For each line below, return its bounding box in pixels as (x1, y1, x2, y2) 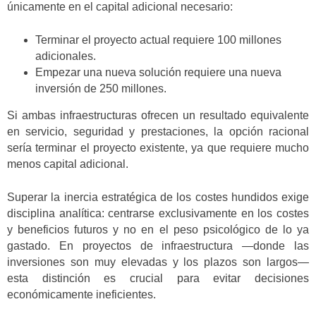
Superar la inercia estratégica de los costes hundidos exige (7, 190, 309, 203)
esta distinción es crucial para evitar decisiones (7, 272, 309, 284)
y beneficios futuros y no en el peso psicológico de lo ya (7, 223, 309, 236)
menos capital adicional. (7, 158, 128, 171)
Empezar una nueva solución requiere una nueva (35, 66, 281, 78)
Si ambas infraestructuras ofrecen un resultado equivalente (7, 109, 309, 122)
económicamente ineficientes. (7, 288, 156, 300)
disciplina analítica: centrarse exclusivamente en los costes (7, 207, 309, 219)
